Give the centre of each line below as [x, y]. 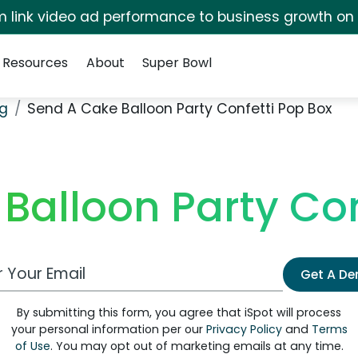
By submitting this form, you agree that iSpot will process [179, 312]
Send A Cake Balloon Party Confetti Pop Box [179, 109]
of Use [32, 346]
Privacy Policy [244, 329]
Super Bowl [177, 63]
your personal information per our [108, 329]
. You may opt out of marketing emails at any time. [197, 346]
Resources [36, 63]
